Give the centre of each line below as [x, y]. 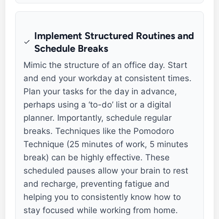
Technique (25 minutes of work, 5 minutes [106, 144]
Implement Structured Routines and [114, 35]
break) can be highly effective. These [97, 157]
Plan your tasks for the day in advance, [100, 91]
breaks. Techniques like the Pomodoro [99, 131]
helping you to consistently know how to [102, 197]
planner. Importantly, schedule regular [98, 118]
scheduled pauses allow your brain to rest [106, 170]
